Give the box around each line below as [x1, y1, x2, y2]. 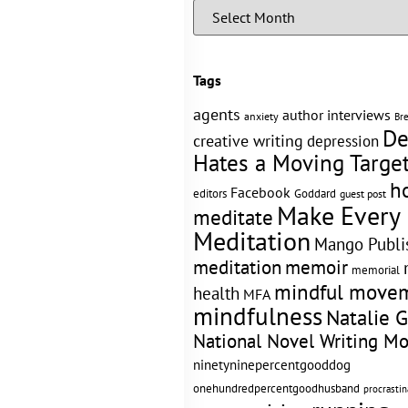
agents [193, 104, 240, 125]
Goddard [294, 186, 336, 201]
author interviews [282, 106, 391, 124]
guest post [340, 187, 386, 200]
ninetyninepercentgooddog [193, 356, 351, 373]
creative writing [193, 129, 303, 151]
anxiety [244, 109, 279, 123]
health [193, 281, 240, 304]
